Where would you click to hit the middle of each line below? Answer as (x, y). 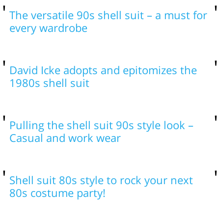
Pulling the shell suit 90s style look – (101, 125)
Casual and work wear (65, 137)
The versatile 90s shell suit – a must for (108, 15)
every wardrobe (48, 27)
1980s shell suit (49, 82)
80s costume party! (57, 192)
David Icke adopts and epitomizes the (103, 70)
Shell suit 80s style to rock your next (101, 180)
